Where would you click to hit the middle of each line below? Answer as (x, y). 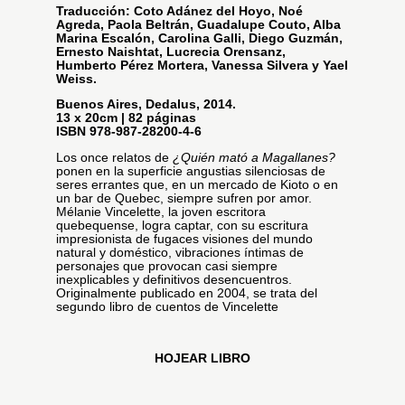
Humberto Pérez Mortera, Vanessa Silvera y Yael (202, 65)
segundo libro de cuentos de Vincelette (167, 306)
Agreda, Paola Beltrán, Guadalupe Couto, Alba (198, 24)
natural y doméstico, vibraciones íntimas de (179, 252)
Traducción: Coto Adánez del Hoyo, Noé (179, 11)
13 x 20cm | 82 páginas (126, 118)
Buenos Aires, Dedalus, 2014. (146, 105)
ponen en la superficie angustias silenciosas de (190, 171)
